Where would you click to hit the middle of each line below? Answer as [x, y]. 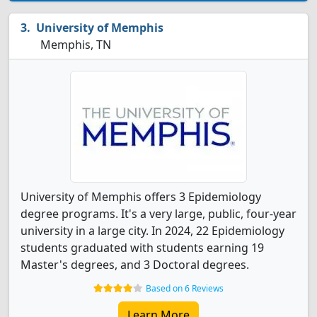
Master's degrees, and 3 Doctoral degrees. [135, 265]
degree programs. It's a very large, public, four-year [158, 214]
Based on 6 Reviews [185, 288]
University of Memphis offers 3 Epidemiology [141, 197]
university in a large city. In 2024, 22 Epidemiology [152, 231]
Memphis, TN [74, 45]
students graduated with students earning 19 [142, 248]
